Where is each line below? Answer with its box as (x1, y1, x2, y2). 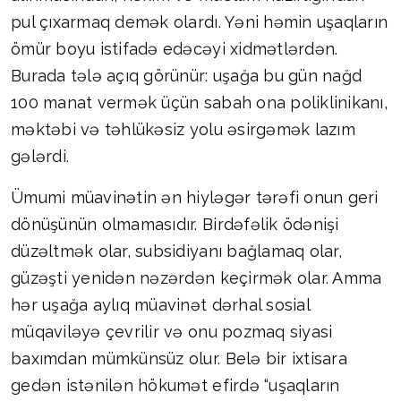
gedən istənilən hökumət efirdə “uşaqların (11, 376, 340, 396)
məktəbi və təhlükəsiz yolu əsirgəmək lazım (11, 120, 355, 140)
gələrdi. (11, 147, 70, 166)
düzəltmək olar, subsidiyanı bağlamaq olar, (11, 242, 342, 261)
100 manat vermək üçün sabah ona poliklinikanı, (11, 93, 388, 113)
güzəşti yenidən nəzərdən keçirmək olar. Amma (11, 269, 382, 288)
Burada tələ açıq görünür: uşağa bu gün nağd (11, 66, 363, 86)
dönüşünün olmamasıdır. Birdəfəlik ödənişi (11, 215, 339, 235)
